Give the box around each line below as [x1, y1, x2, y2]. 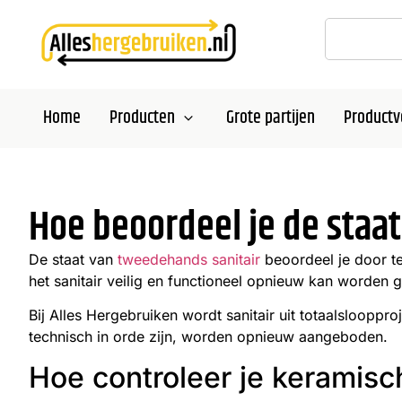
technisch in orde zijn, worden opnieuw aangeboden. [29, 328, 388, 346]
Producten [109, 103, 175, 132]
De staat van [29, 250, 118, 269]
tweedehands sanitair [118, 250, 260, 269]
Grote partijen [226, 103, 315, 132]
